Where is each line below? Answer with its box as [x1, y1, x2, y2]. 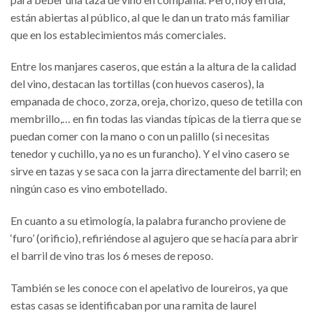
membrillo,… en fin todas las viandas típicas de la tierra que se [10, 112, 301, 126]
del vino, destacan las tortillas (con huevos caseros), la [10, 77, 264, 91]
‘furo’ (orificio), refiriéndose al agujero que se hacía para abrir [10, 231, 298, 245]
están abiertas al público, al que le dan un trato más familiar [10, 10, 290, 24]
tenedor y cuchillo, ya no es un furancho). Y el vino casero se [10, 147, 289, 161]
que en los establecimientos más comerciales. [10, 27, 226, 41]
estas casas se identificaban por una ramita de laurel [10, 298, 256, 312]
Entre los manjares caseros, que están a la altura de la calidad [10, 59, 296, 73]
